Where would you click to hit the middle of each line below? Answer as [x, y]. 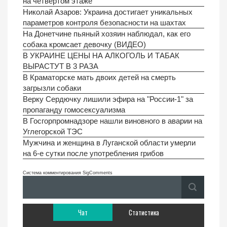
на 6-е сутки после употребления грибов [93, 153]
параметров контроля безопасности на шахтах [104, 22]
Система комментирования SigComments [68, 173]
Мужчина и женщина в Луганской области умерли [109, 142]
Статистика [144, 212]
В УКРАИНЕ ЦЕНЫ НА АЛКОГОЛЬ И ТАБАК [101, 55]
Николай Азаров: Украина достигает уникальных [108, 12]
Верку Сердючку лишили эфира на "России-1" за [108, 99]
